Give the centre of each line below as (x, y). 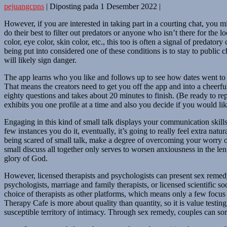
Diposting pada (74, 6)
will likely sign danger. (40, 60)
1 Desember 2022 (129, 6)
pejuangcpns (24, 6)
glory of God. (26, 158)
